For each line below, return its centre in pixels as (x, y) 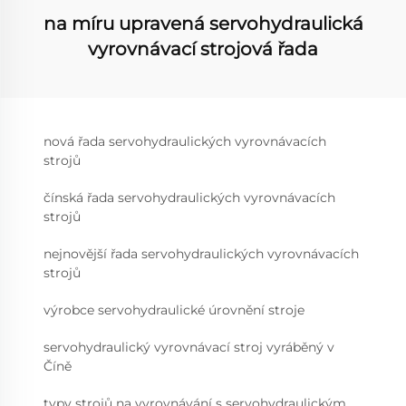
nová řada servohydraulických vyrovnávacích (185, 141)
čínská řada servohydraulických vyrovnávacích (189, 197)
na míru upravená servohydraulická (203, 23)
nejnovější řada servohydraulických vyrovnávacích (201, 253)
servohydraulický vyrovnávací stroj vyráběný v (189, 347)
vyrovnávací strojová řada (203, 48)
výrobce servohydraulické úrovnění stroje (174, 309)
